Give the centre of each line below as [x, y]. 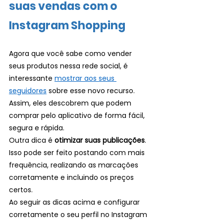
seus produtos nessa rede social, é [69, 66]
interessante [32, 78]
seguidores [28, 91]
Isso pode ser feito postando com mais [78, 153]
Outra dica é [32, 140]
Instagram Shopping [68, 26]
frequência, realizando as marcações [75, 165]
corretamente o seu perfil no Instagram [79, 215]
